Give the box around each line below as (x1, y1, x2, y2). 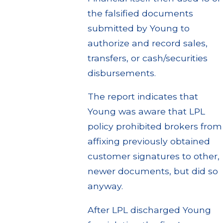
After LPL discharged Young (88, 204, 212, 215)
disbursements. (88, 67, 156, 78)
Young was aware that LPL (88, 106, 206, 117)
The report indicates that (88, 91, 199, 102)
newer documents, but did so (88, 166, 219, 177)
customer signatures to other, (88, 151, 220, 162)
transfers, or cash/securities (88, 52, 208, 63)
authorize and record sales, (88, 37, 208, 48)
